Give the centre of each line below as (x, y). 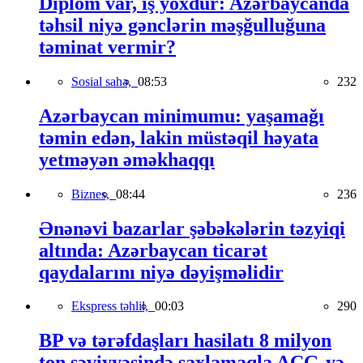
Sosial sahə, (105, 81)
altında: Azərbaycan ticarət (153, 250)
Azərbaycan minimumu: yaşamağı (181, 115)
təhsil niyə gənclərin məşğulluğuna (182, 25)
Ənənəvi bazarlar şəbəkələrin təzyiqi (192, 228)
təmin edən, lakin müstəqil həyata (179, 137)
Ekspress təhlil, (113, 306)
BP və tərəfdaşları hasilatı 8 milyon (185, 341)
